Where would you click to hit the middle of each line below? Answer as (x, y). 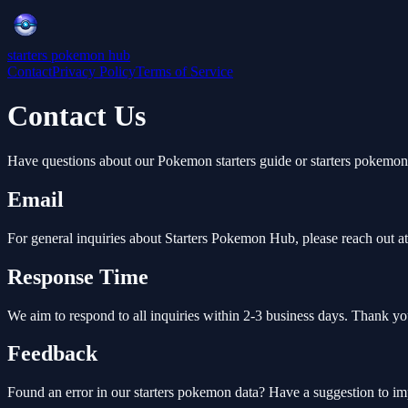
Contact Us (76, 116)
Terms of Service (184, 71)
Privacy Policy (94, 71)
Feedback (52, 354)
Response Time (78, 276)
